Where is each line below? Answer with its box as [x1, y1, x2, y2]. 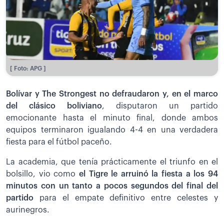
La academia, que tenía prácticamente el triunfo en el [6, 157, 218, 166]
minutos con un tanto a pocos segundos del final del [6, 181, 218, 190]
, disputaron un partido [102, 101, 218, 110]
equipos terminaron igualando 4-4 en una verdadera [6, 125, 218, 134]
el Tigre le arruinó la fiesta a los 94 [78, 169, 218, 178]
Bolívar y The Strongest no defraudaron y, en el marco [6, 89, 218, 98]
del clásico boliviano [6, 101, 102, 110]
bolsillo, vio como [6, 169, 79, 178]
